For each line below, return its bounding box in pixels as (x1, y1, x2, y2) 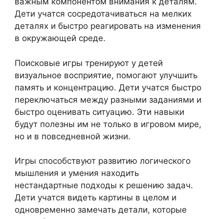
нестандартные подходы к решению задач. (15, 180, 193, 190)
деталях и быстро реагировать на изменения (15, 21, 201, 31)
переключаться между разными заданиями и (15, 94, 201, 105)
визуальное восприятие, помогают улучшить (15, 70, 197, 80)
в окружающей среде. (15, 33, 106, 43)
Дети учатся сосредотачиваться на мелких (15, 9, 192, 19)
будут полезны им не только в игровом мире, (15, 119, 201, 129)
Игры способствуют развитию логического (15, 156, 191, 166)
